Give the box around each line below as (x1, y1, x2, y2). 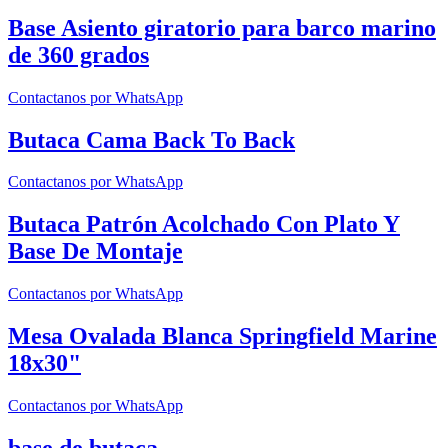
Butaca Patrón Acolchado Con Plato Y (8, 211, 400, 238)
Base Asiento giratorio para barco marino (8, 14, 436, 41)
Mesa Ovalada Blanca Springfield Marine (8, 323, 437, 350)
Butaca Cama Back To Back (8, 126, 295, 153)
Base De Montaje (8, 238, 183, 265)
